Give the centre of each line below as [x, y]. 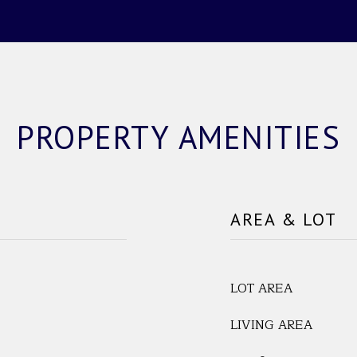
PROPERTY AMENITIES [178, 137]
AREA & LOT [283, 219]
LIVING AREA [271, 325]
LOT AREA [261, 288]
